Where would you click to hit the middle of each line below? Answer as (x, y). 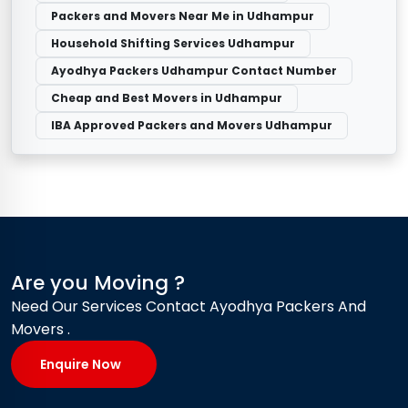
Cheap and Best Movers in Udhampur (167, 97)
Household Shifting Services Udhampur (173, 43)
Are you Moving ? (98, 282)
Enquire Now (81, 364)
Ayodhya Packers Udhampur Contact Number (194, 70)
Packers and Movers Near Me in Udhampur (183, 15)
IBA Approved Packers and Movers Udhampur (192, 125)
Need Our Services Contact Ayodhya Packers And (189, 306)
